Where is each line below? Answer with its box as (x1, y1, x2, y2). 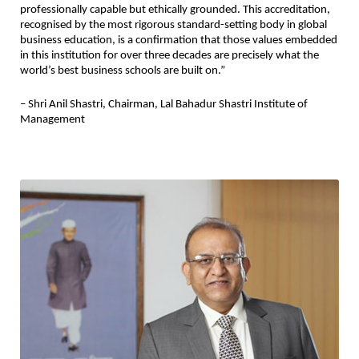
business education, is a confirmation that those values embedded (20, 34, 337, 46)
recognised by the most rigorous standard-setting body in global (20, 18, 327, 31)
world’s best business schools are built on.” (20, 64, 225, 77)
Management (20, 113, 85, 126)
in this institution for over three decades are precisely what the (20, 49, 319, 62)
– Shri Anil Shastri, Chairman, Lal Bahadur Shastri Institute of (20, 98, 308, 111)
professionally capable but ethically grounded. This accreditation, (20, 3, 330, 16)
